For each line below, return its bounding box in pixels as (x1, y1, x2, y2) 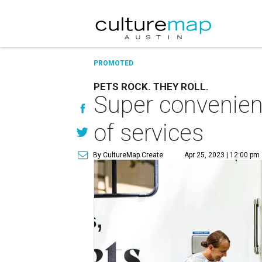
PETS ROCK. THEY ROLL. (94, 81, 209, 92)
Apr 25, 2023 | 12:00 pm (184, 151, 260, 159)
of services (94, 119, 204, 147)
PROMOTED (94, 59, 133, 67)
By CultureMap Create (93, 151, 163, 159)
